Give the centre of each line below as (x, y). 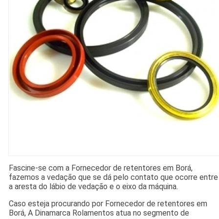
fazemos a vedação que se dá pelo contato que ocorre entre (113, 177)
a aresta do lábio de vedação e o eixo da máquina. (93, 187)
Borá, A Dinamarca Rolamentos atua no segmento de (99, 213)
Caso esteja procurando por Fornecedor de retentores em (108, 204)
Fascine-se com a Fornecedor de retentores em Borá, (100, 168)
